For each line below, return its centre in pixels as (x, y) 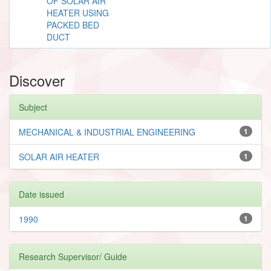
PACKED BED (73, 24)
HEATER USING (78, 12)
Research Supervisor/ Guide (73, 256)
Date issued (41, 194)
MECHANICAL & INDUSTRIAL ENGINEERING (107, 132)
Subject (33, 107)
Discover (37, 80)
